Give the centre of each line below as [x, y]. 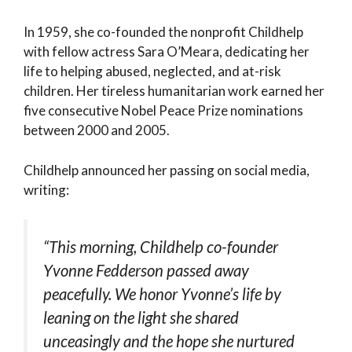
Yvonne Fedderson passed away [146, 271]
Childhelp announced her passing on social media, [167, 170]
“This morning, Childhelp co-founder [161, 247]
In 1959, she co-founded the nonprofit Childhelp [163, 32]
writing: [46, 189]
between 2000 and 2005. [97, 130]
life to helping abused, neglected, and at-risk [152, 71]
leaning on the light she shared [141, 318]
